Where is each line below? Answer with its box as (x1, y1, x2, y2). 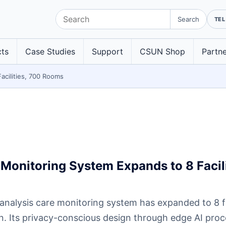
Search (177, 15, 199, 23)
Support (92, 46, 123, 56)
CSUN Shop (140, 46, 185, 56)
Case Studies (25, 46, 75, 56)
